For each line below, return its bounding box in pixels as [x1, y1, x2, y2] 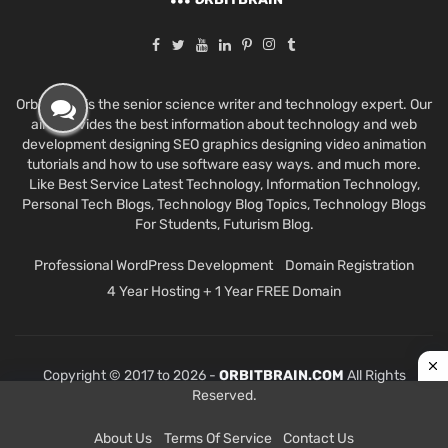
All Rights [343, 366, 406, 384]
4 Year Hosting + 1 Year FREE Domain [107, 282, 341, 300]
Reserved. [191, 386, 257, 404]
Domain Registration [284, 257, 414, 275]
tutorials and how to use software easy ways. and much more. [27, 155, 421, 173]
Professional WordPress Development [34, 257, 274, 275]
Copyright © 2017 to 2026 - [42, 366, 219, 384]
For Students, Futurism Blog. [134, 215, 314, 233]
